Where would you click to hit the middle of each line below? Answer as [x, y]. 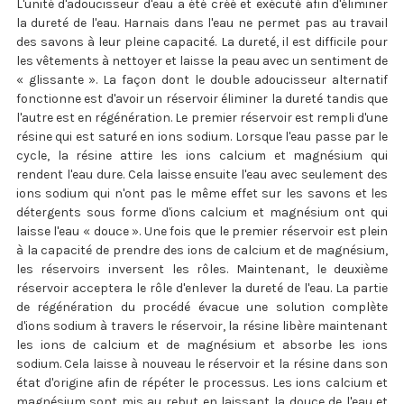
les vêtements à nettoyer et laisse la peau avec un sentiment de [202, 60]
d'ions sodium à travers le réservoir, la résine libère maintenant [202, 326]
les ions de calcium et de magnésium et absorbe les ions [202, 344]
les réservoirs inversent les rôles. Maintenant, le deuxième [202, 269]
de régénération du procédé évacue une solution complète [202, 307]
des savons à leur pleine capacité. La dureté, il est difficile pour [202, 41]
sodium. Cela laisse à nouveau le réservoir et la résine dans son [202, 363]
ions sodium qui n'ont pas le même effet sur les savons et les [202, 193]
